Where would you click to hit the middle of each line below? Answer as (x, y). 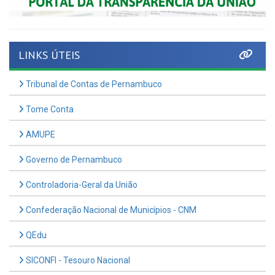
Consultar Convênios (65, 262)
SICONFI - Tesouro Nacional (77, 237)
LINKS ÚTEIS (49, 32)
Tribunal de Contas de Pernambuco (93, 61)
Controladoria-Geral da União (81, 162)
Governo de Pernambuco (73, 137)
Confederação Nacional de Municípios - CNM (110, 187)
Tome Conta (49, 86)
